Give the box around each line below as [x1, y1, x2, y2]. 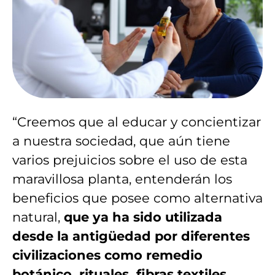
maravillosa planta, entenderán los [12, 171, 232, 187]
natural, [12, 209, 64, 225]
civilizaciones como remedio [12, 247, 203, 263]
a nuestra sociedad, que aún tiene [12, 133, 230, 149]
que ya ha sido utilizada [64, 209, 222, 225]
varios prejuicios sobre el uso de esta [12, 152, 247, 168]
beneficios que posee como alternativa [12, 190, 263, 206]
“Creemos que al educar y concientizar [12, 114, 261, 130]
